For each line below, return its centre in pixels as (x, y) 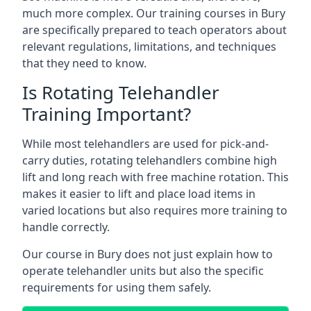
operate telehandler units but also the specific (143, 271)
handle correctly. (66, 227)
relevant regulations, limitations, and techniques (149, 47)
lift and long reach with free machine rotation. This (155, 177)
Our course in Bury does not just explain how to (148, 254)
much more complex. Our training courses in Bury (154, 13)
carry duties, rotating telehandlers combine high (150, 160)
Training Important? (107, 114)
